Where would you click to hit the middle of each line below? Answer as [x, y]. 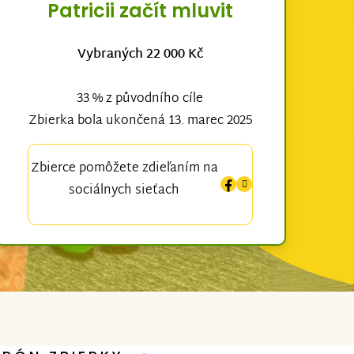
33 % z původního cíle [140, 100]
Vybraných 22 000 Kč [140, 55]
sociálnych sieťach [124, 191]
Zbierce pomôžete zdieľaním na [124, 169]
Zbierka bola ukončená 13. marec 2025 [140, 122]
